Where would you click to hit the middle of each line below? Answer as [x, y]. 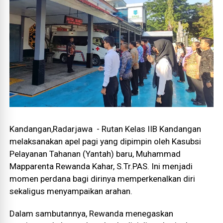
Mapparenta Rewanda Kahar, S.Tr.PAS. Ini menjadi [101, 166]
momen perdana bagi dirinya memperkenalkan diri [103, 178]
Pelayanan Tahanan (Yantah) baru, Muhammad [95, 154]
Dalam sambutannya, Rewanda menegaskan [92, 213]
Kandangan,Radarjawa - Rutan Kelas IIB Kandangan [106, 129]
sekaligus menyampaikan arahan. [71, 191]
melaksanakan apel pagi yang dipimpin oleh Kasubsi [106, 141]
